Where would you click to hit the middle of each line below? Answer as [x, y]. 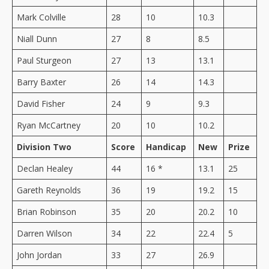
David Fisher [41, 103]
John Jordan [39, 255]
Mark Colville [41, 17]
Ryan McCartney [49, 125]
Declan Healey [45, 168]
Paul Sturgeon [44, 60]
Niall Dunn [37, 38]
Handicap [166, 147]
